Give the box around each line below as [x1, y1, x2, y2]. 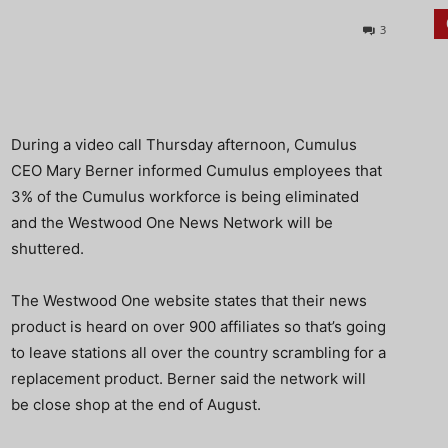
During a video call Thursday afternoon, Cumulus [11, 135, 357, 154]
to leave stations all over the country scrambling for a [11, 343, 386, 362]
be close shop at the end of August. [11, 395, 261, 414]
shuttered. [11, 239, 84, 258]
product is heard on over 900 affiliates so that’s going [11, 317, 386, 336]
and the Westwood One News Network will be [11, 213, 333, 232]
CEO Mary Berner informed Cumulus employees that [11, 161, 382, 180]
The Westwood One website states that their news [11, 291, 367, 310]
